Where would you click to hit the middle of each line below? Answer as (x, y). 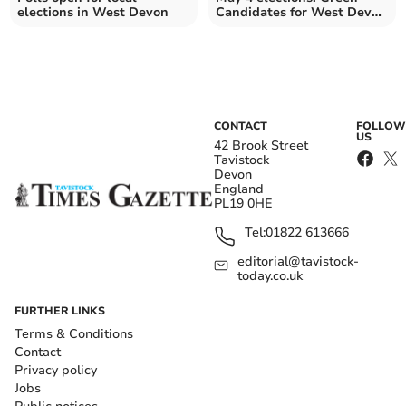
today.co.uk (271, 276)
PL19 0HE (243, 204)
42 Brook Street (261, 146)
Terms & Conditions (74, 334)
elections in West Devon (93, 13)
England (239, 189)
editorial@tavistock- (299, 262)
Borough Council (268, 27)
